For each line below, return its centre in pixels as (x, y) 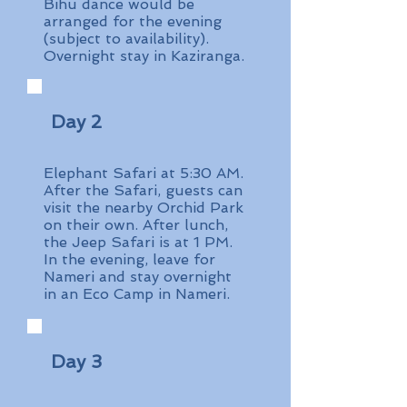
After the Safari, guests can (143, 190)
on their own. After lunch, (136, 225)
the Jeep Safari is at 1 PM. (138, 242)
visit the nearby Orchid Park (144, 208)
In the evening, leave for (129, 259)
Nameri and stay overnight (138, 277)
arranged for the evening (133, 21)
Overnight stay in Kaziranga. (144, 56)
